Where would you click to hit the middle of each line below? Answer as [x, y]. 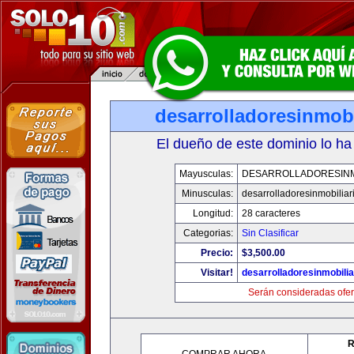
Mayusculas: [206, 174]
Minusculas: [207, 194]
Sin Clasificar [270, 233]
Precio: [217, 253]
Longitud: [213, 213]
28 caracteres [271, 213]
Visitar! [217, 273]
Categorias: [208, 233]
